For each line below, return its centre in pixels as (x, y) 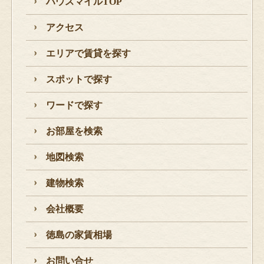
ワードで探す (74, 105)
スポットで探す (79, 80)
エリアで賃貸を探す (88, 54)
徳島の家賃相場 (79, 235)
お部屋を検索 (74, 131)
